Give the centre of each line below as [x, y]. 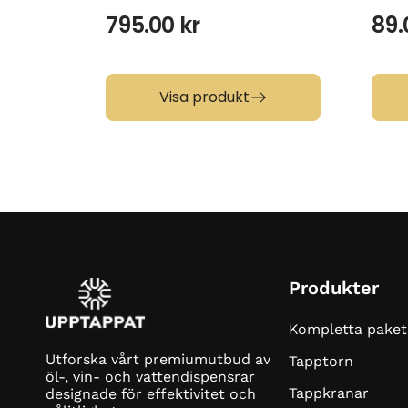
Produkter [334, 288]
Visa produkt [204, 97]
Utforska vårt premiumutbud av [158, 359]
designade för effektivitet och [151, 393]
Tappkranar [329, 393]
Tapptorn [321, 362]
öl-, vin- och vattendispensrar [150, 376]
